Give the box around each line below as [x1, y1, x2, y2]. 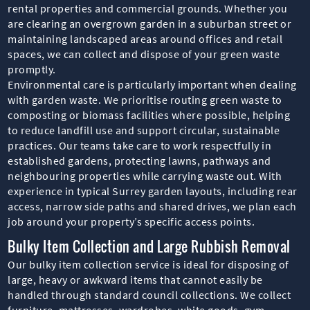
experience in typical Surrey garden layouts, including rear [8, 183, 298, 198]
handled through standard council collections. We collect [8, 287, 291, 302]
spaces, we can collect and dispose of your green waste [8, 46, 280, 61]
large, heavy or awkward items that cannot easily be [8, 272, 263, 286]
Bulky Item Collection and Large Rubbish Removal [8, 235, 291, 257]
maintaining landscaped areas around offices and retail [8, 31, 283, 46]
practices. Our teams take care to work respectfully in [8, 138, 272, 152]
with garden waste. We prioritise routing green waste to [8, 92, 282, 107]
